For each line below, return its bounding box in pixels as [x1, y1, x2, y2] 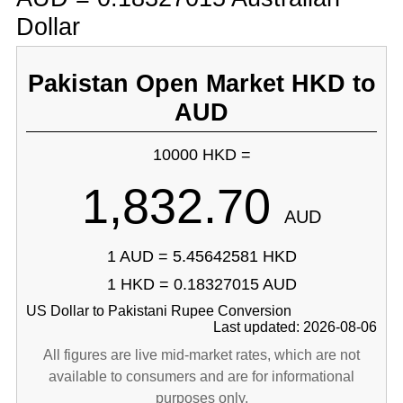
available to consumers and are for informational [49, 369, 354, 384]
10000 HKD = [152, 146, 251, 164]
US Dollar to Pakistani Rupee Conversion [25, 303, 291, 318]
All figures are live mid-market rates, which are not [43, 347, 360, 363]
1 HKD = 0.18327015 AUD [106, 275, 297, 293]
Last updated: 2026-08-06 [213, 319, 378, 335]
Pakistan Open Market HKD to [27, 69, 376, 97]
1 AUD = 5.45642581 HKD [106, 247, 297, 265]
